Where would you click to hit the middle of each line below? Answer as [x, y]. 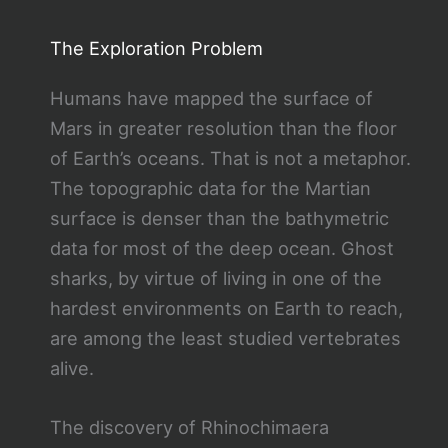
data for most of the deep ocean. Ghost [221, 248]
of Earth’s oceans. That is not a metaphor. [230, 158]
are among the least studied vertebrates [225, 338]
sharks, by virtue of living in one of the [215, 278]
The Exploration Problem [156, 48]
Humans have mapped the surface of [211, 98]
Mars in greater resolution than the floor [223, 128]
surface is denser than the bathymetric [219, 218]
